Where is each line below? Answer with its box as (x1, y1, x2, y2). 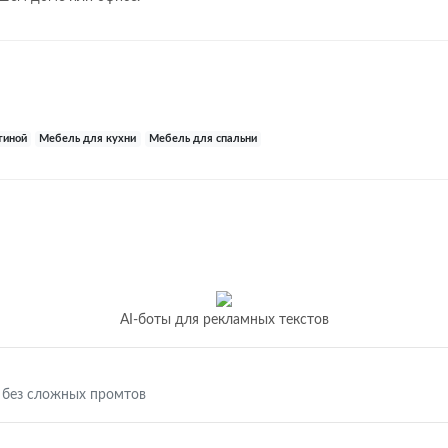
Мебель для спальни (148, 134, 257, 144)
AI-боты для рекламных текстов (119, 313, 329, 327)
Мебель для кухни (39, 134, 137, 144)
